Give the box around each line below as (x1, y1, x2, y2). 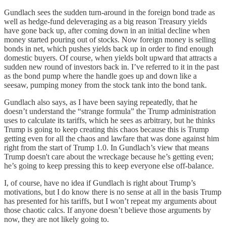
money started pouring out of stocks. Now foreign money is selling (4, 35, 216, 44)
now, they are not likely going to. (4, 214, 109, 223)
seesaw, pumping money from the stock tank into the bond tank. (4, 80, 207, 89)
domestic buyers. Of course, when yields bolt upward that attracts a (4, 53, 217, 62)
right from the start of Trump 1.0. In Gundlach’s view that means (4, 143, 209, 152)
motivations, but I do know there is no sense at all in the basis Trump (4, 187, 221, 196)
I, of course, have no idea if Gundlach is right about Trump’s (4, 178, 196, 187)
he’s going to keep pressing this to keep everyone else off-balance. (4, 161, 214, 170)
